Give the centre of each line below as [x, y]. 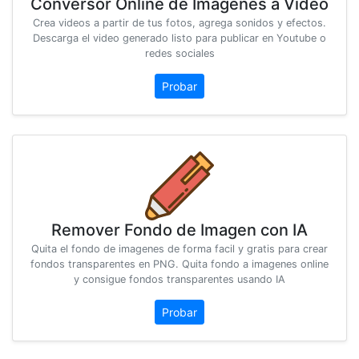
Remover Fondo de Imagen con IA [179, 230]
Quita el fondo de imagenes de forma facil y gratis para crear [179, 249]
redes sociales [179, 54]
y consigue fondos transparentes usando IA [179, 280]
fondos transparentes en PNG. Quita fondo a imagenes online [179, 264]
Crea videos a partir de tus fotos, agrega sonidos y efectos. [179, 23]
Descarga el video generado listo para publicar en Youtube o [179, 38]
